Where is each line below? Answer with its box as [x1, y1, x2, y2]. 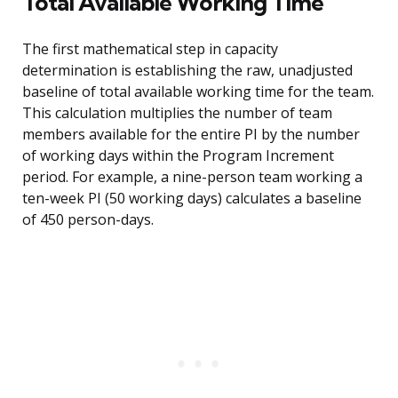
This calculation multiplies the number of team [22, 103, 332, 123]
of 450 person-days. [22, 210, 154, 230]
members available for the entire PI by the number [22, 124, 360, 145]
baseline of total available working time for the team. [22, 82, 374, 102]
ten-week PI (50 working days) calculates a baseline [22, 188, 362, 209]
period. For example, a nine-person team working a [22, 167, 362, 187]
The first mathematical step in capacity [22, 39, 278, 60]
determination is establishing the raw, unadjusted [22, 60, 353, 81]
